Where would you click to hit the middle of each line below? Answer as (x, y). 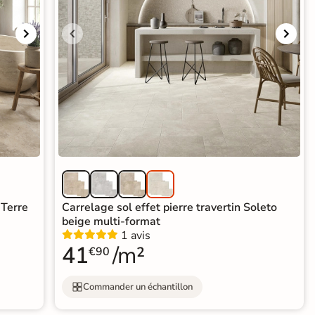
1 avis (136, 236)
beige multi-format (111, 222)
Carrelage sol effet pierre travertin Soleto (170, 208)
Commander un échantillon (138, 287)
